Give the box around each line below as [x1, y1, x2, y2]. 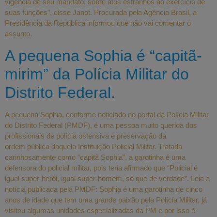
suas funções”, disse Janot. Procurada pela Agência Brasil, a [5, 8, 197, 17]
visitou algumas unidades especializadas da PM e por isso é [5, 206, 195, 215]
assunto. [5, 30, 32, 38]
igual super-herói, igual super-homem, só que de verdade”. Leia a [5, 174, 210, 183]
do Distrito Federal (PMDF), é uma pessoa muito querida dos [5, 121, 197, 129]
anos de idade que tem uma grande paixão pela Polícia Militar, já [5, 195, 207, 204]
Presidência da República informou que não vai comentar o [5, 19, 191, 28]
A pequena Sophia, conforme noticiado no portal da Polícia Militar [5, 110, 209, 119]
